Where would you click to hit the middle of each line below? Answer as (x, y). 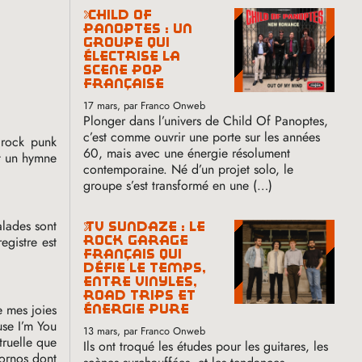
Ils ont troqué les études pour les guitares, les (206, 346)
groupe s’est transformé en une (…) (178, 185)
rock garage (136, 240)
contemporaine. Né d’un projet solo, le (189, 169)
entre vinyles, (141, 281)
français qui (133, 254)
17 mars (101, 105)
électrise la (132, 56)
